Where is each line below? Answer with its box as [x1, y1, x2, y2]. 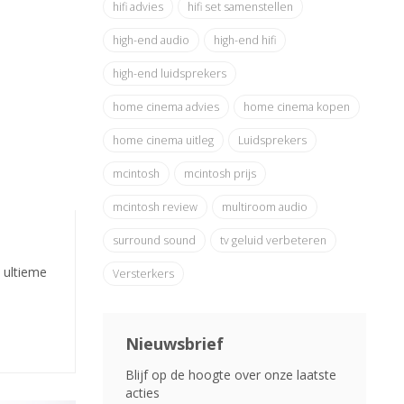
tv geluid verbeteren [219, 233, 326, 248]
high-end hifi [213, 32, 276, 48]
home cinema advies [112, 99, 219, 115]
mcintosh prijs [183, 166, 256, 181]
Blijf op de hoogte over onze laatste [124, 366, 336, 383]
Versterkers [112, 266, 174, 281]
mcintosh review [112, 199, 197, 215]
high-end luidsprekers [112, 66, 226, 81]
